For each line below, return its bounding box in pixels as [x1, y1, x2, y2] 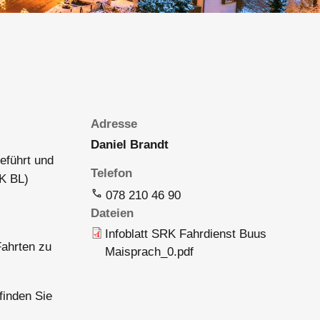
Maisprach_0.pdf [105, 245, 194, 259]
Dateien [91, 206, 134, 221]
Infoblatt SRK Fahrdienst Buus [105, 227, 267, 241]
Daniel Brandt [91, 137, 169, 151]
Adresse [91, 116, 138, 131]
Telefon [91, 166, 133, 181]
